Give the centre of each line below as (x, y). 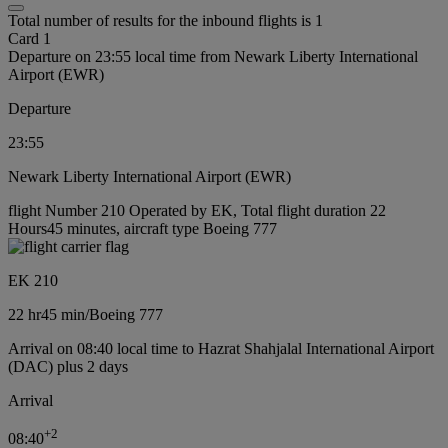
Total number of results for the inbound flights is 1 (165, 20)
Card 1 (29, 38)
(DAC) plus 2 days (68, 366)
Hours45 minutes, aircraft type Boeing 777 (142, 228)
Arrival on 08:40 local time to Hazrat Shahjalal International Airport (221, 348)
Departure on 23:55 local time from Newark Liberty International (213, 56)
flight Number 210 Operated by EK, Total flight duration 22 (197, 210)
